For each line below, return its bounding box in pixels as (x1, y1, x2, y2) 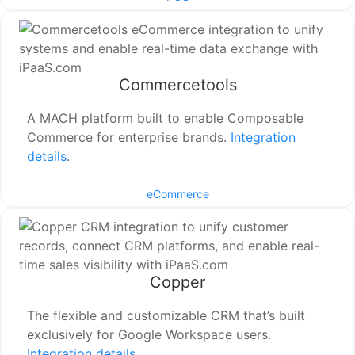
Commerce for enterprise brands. (27, 129, 231, 146)
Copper (150, 273, 205, 292)
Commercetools (118, 75, 237, 95)
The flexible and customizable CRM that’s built (27, 307, 306, 324)
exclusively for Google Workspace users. (27, 326, 272, 343)
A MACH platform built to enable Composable (27, 110, 304, 127)
